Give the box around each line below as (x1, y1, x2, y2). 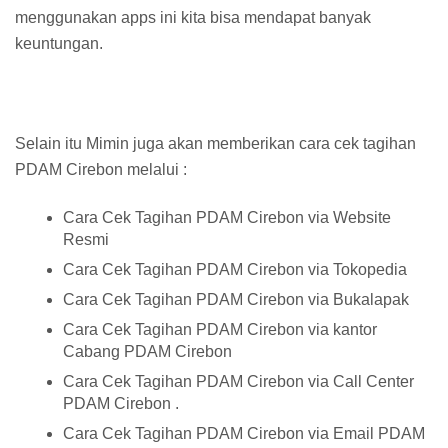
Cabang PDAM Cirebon (63, 343, 232, 361)
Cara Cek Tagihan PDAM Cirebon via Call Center (63, 373, 414, 391)
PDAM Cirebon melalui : (15, 161, 187, 179)
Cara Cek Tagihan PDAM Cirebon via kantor (63, 321, 377, 339)
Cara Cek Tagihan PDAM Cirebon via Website (63, 209, 391, 227)
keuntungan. (15, 35, 103, 53)
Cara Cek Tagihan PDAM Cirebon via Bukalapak (63, 291, 409, 309)
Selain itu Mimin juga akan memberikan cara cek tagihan (15, 135, 416, 153)
